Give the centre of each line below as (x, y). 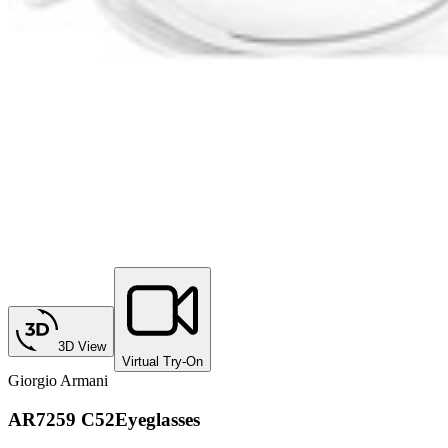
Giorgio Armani (58, 381)
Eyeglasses (157, 420)
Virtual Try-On (162, 362)
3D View (82, 347)
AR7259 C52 (61, 420)
